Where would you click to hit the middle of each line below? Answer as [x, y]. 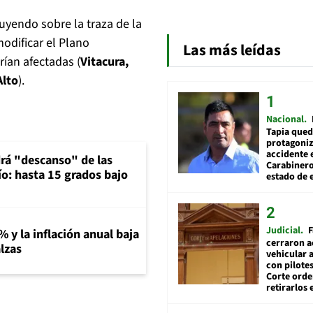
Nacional [285, 119]
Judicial [283, 230]
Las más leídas [232, 50]
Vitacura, [104, 62]
